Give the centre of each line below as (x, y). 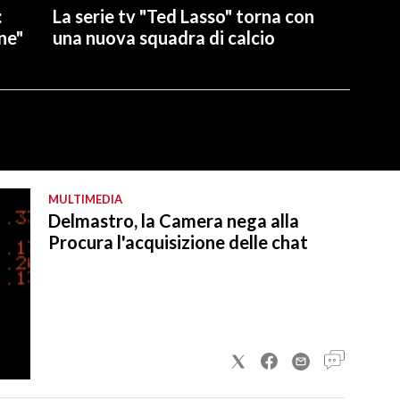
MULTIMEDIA (85, 199)
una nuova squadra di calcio (163, 37)
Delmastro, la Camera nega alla (174, 220)
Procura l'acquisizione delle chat (178, 242)
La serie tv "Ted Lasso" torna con (183, 16)
